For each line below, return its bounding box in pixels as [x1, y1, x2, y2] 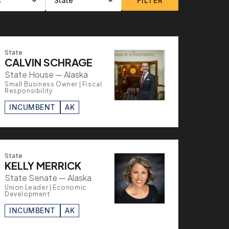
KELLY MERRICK [5, 158, 81, 172]
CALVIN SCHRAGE [5, 55, 93, 68]
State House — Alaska [5, 68, 88, 80]
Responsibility [5, 86, 53, 95]
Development [5, 190, 50, 198]
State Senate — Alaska [5, 172, 91, 183]
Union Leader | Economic [5, 183, 87, 191]
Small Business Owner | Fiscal [5, 80, 102, 88]
